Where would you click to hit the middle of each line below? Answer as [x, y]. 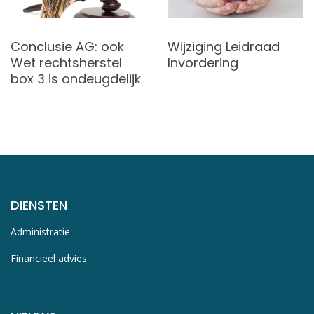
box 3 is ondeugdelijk [76, 79]
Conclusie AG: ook [67, 47]
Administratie [40, 232]
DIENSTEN [39, 205]
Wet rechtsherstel [66, 63]
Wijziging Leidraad [224, 47]
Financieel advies [49, 259]
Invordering [203, 63]
